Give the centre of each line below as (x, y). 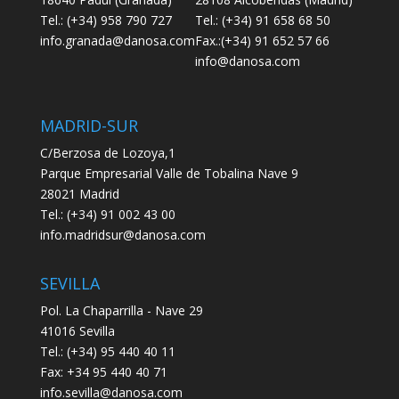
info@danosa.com (247, 61)
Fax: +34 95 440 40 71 (103, 372)
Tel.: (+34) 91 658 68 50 (262, 20)
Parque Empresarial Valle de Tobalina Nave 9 (169, 174)
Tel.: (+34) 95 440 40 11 (107, 352)
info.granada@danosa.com (117, 41)
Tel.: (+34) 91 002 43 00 (107, 215)
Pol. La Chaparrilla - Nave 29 (121, 311)
